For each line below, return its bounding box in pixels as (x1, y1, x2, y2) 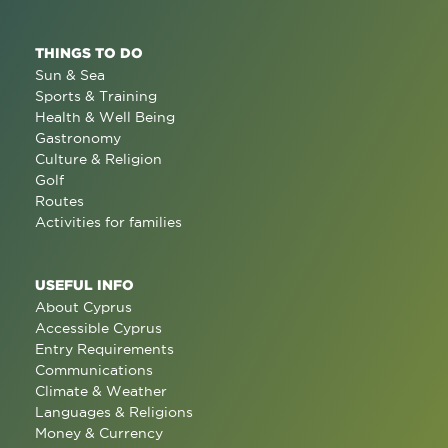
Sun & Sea (35, 67, 105, 83)
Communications (35, 362, 153, 378)
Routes (35, 193, 84, 209)
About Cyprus (35, 299, 132, 315)
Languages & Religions (35, 404, 193, 420)
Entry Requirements (35, 341, 174, 357)
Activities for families (35, 214, 182, 230)
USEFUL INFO (35, 277, 134, 292)
